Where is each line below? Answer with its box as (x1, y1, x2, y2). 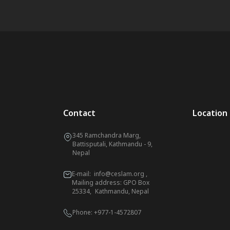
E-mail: (71, 169, 94, 178)
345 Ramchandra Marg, (72, 131, 141, 140)
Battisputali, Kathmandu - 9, (72, 140, 152, 148)
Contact (63, 107, 95, 119)
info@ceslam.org (93, 169, 144, 178)
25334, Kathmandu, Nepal (71, 187, 149, 196)
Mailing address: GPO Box (71, 178, 149, 187)
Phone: (72, 208, 94, 217)
